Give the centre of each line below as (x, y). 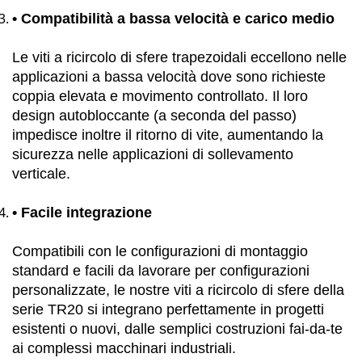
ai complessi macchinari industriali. (124, 348)
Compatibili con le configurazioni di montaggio (160, 251)
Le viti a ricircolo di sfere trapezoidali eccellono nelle (179, 57)
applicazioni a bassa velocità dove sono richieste (169, 76)
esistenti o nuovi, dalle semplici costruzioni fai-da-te (177, 328)
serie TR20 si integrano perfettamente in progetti (168, 309)
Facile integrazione (86, 212)
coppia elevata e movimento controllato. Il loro (160, 96)
